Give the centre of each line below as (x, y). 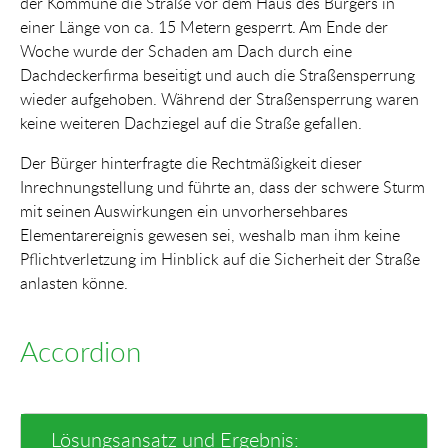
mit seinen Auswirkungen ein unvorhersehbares (184, 210)
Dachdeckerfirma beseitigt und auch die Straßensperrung (217, 74)
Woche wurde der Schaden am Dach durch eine (186, 50)
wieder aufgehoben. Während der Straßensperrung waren (219, 98)
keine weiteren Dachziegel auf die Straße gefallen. (191, 122)
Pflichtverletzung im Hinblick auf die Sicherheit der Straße (220, 258)
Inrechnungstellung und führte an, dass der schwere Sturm (222, 186)
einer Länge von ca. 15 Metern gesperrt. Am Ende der (204, 26)
